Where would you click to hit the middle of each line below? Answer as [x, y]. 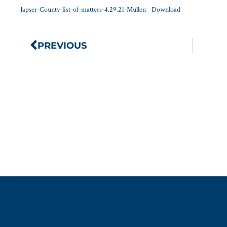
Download [166, 10]
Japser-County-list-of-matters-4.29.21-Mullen [83, 10]
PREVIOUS [62, 45]
